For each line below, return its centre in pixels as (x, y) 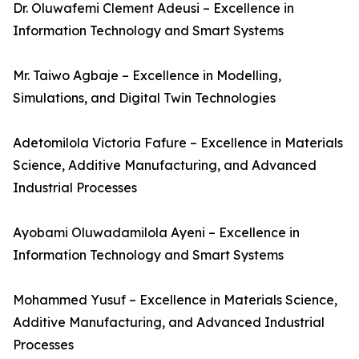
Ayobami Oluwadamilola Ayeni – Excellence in (156, 232)
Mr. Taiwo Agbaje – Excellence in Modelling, (147, 75)
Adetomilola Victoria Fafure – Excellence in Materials (178, 143)
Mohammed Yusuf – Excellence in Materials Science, (175, 300)
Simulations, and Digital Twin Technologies (144, 98)
